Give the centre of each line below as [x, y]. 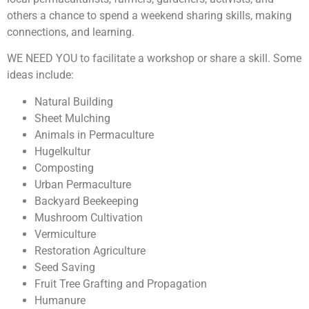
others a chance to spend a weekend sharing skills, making [149, 16]
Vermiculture [65, 234]
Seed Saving [65, 267]
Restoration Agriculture [90, 250]
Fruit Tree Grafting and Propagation [121, 283]
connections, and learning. [71, 32]
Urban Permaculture [83, 184]
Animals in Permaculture [94, 134]
